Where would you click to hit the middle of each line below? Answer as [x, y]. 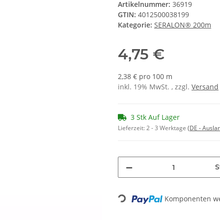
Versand [205, 87]
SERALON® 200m [183, 25]
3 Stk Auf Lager [155, 117]
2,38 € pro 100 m [145, 77]
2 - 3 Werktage [167, 128]
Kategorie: [136, 25]
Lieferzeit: [132, 128]
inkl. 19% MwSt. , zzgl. [155, 87]
